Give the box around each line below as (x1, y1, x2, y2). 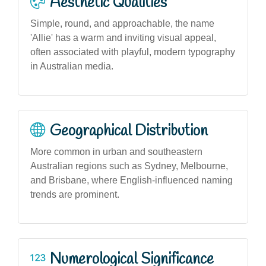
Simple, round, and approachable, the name (30, 18, 214, 28)
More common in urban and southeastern (30, 146, 202, 157)
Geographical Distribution (50, 121, 208, 141)
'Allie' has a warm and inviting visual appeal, (30, 32, 216, 43)
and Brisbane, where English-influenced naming (30, 175, 233, 185)
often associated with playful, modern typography (30, 46, 235, 57)
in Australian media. (30, 61, 113, 71)
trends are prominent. (30, 189, 119, 199)
